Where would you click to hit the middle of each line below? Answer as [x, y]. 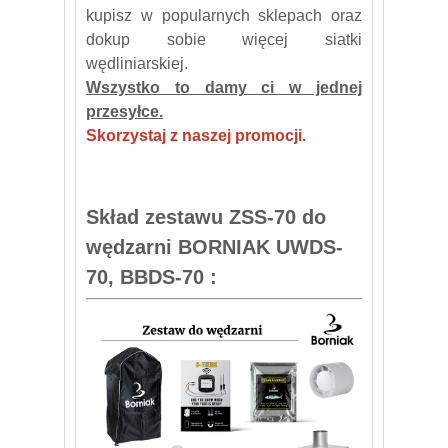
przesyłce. [124, 111]
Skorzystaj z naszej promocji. [196, 135]
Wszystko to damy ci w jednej [224, 87]
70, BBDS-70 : [151, 276]
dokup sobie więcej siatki [224, 39]
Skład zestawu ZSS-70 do [206, 216]
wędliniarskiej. [137, 63]
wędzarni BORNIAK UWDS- [214, 246]
